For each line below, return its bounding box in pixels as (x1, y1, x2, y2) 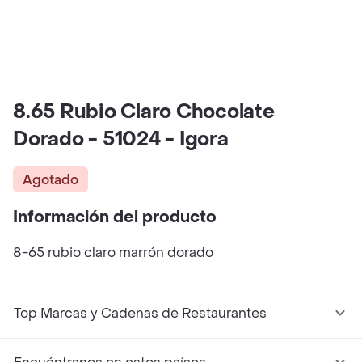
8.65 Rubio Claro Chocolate (13, 99, 275, 124)
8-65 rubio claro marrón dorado (13, 244, 213, 261)
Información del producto (13, 207, 217, 228)
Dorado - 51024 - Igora (13, 127, 229, 152)
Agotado (23, 170, 78, 188)
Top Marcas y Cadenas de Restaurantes (14, 305, 267, 322)
